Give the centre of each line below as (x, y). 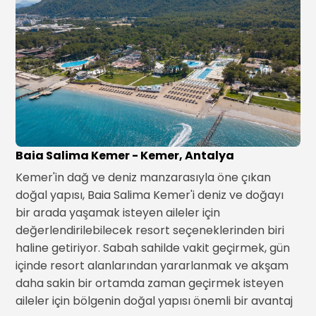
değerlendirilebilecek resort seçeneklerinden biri (150, 230)
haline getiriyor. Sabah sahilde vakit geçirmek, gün (153, 248)
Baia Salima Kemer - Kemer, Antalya (125, 156)
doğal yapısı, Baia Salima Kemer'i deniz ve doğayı (150, 195)
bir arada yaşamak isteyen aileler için (118, 213)
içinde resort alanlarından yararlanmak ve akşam (152, 266)
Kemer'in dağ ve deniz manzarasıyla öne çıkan (144, 177)
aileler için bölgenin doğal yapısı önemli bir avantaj (154, 301)
